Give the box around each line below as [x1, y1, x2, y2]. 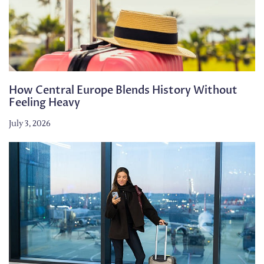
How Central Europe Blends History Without [9, 82, 237, 98]
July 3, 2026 [9, 118, 51, 129]
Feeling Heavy [9, 95, 80, 110]
